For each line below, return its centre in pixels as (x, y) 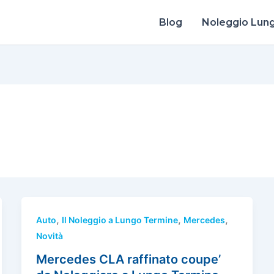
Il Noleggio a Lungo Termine (120, 220)
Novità (49, 236)
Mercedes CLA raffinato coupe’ (128, 259)
